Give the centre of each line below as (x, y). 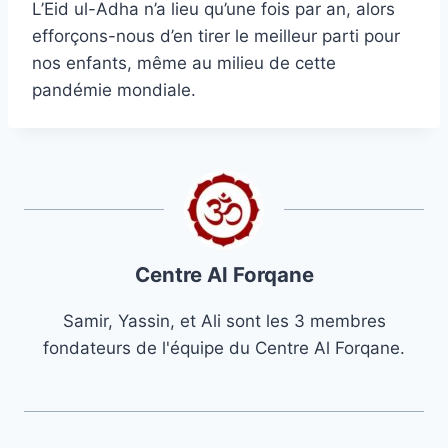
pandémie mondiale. (114, 89)
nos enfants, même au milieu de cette (184, 62)
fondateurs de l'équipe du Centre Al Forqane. (224, 347)
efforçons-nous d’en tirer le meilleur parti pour (216, 35)
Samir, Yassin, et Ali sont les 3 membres (224, 320)
